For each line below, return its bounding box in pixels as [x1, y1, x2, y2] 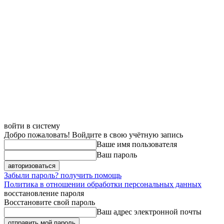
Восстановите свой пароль [4, 198, 95, 206]
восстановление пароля [4, 189, 84, 197]
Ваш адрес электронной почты [96, 207, 201, 216]
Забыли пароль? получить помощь [4, 171, 121, 179]
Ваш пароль [96, 150, 137, 159]
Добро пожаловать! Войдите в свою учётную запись [4, 130, 183, 139]
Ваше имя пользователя [96, 140, 177, 148]
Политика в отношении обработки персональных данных [4, 180, 201, 188]
